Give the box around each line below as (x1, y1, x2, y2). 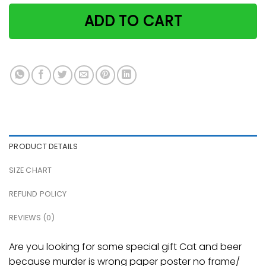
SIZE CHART (9, 164, 52, 175)
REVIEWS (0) (9, 212, 55, 223)
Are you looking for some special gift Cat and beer (9, 239, 242, 254)
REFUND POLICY (9, 188, 67, 199)
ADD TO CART (84, 11, 182, 31)
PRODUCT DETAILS (9, 141, 78, 151)
